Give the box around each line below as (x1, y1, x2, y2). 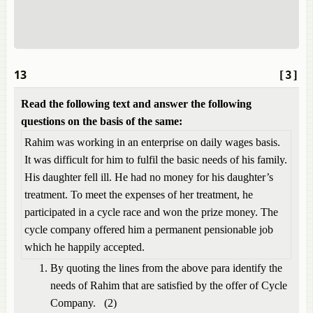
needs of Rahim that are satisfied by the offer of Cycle (50, 279, 287, 291)
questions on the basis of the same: (21, 115, 182, 127)
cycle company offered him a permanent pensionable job (24, 224, 273, 235)
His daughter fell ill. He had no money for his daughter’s (24, 171, 273, 183)
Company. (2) (50, 297, 117, 309)
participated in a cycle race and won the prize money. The (24, 206, 278, 218)
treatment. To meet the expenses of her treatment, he (24, 189, 253, 201)
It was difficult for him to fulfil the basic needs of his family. (24, 154, 287, 166)
